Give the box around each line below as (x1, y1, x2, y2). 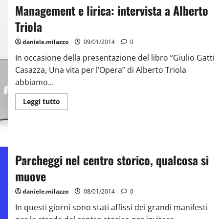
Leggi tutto (22, 97, 60, 107)
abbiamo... (15, 77, 54, 88)
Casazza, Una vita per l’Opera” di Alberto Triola (15, 65, 186, 76)
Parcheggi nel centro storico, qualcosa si (15, 151, 209, 169)
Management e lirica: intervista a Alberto (15, 1, 208, 20)
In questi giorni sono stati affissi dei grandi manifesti (15, 202, 208, 213)
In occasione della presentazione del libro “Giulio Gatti (15, 52, 215, 64)
